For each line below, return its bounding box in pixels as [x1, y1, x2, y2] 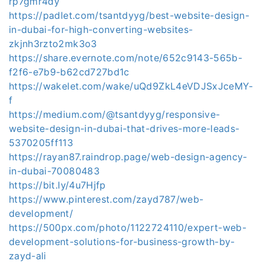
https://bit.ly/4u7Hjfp [9, 179, 106, 191]
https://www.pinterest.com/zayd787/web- [9, 193, 204, 205]
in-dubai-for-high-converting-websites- [9, 24, 193, 35]
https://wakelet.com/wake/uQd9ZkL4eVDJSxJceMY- [9, 80, 253, 92]
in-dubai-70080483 [9, 165, 100, 177]
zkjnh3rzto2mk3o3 [9, 38, 97, 49]
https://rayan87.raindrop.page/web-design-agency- [9, 151, 247, 163]
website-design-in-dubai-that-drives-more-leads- [9, 123, 240, 134]
